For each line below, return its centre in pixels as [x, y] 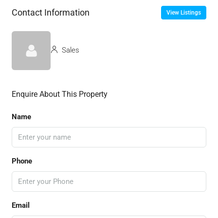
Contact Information [51, 13]
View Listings [184, 12]
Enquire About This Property [60, 94]
